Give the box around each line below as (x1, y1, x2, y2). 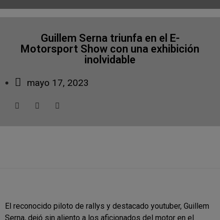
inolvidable (84, 53, 136, 66)
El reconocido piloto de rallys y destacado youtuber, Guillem (5, 201, 209, 211)
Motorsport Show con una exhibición (21, 42, 200, 55)
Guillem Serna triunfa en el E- (40, 31, 180, 44)
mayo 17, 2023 (27, 77, 89, 88)
